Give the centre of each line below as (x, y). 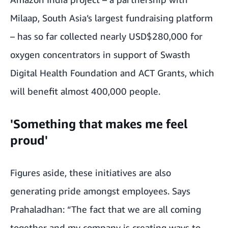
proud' (29, 140)
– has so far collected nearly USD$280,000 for (106, 36)
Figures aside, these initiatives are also (91, 173)
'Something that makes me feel (99, 124)
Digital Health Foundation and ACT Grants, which (112, 73)
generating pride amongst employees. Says (100, 191)
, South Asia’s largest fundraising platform (125, 18)
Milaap (24, 18)
